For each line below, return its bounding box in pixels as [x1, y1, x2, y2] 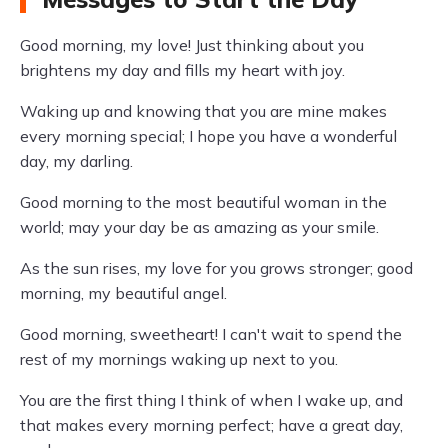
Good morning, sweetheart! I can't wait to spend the [20, 324, 402, 344]
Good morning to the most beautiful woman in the [20, 192, 387, 212]
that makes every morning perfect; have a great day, [20, 415, 403, 435]
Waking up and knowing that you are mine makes [20, 101, 387, 121]
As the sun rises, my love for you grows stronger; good [20, 258, 413, 278]
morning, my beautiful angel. [20, 283, 227, 303]
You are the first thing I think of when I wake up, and [20, 390, 403, 410]
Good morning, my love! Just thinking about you [20, 35, 364, 55]
